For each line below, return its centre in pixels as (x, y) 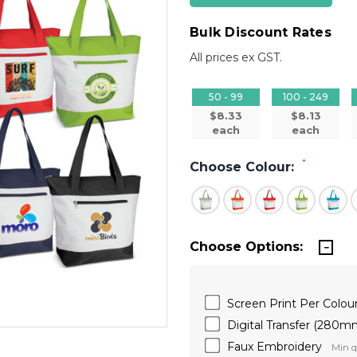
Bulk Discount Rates (261, 32)
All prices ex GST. (236, 57)
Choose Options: (246, 246)
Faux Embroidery (275, 346)
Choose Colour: (244, 167)
